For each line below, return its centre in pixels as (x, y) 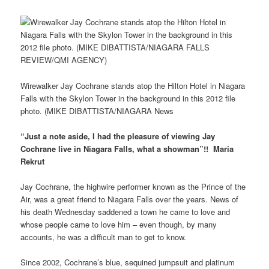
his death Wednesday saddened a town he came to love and (125, 211)
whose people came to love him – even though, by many (119, 224)
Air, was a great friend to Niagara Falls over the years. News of (130, 199)
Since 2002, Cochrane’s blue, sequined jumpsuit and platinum (128, 262)
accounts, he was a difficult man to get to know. (104, 237)
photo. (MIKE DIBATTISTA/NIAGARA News (97, 110)
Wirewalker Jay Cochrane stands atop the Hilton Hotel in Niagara (133, 85)
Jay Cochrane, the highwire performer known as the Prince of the (133, 186)
